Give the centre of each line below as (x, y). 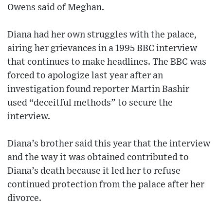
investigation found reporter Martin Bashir (98, 90)
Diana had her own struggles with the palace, (102, 35)
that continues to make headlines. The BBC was (107, 62)
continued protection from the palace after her (106, 185)
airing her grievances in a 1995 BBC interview (102, 49)
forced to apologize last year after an (85, 76)
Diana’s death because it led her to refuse (94, 171)
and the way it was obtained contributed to (98, 158)
